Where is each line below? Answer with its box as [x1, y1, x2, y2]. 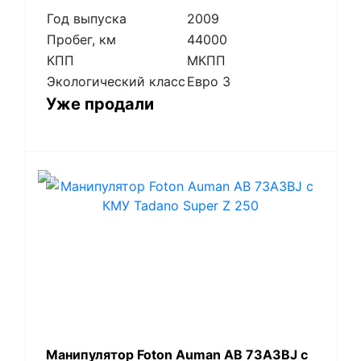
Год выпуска [46, 10, 127, 27]
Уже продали [45, 94, 154, 114]
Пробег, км [46, 31, 116, 48]
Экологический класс [46, 73, 185, 90]
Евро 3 [186, 73, 230, 90]
